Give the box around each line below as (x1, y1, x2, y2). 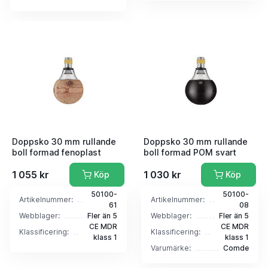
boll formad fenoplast (12, 147, 101, 157)
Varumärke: (151, 243, 191, 252)
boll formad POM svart (144, 147, 236, 157)
